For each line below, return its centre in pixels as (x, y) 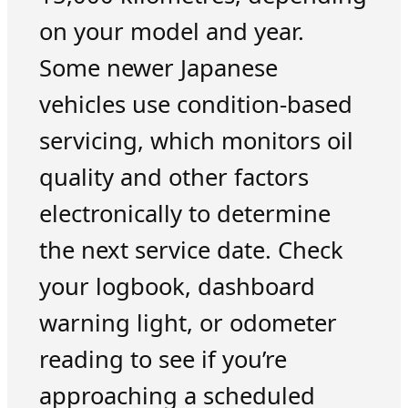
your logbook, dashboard (177, 287)
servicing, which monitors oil (196, 141)
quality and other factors (173, 178)
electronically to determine (184, 214)
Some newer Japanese (158, 68)
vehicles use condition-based (195, 105)
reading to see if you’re (163, 360)
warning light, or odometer (188, 323)
